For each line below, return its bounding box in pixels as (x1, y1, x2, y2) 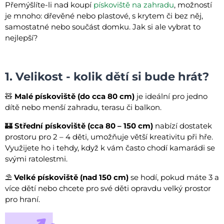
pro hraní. (5, 194, 40, 204)
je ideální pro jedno (134, 91, 207, 101)
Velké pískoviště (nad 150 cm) (14, 172, 128, 182)
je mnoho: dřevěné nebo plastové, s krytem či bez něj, (5, 11, 203, 21)
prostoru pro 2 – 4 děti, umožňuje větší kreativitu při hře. (5, 132, 213, 142)
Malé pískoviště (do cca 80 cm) (14, 91, 134, 101)
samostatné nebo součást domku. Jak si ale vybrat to (5, 22, 200, 32)
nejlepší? (5, 33, 38, 43)
